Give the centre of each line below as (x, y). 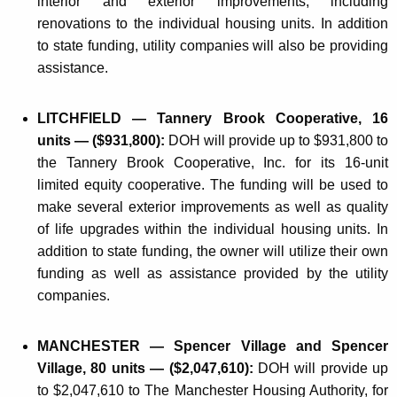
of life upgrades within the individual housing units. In (213, 230)
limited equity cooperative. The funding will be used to (213, 185)
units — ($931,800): (103, 141)
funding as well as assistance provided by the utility (213, 274)
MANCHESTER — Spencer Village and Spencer (213, 346)
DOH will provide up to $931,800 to (278, 141)
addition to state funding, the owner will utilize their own (213, 252)
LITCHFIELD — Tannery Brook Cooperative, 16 (213, 119)
